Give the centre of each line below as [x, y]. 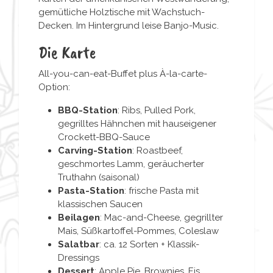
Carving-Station [95, 150]
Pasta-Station [91, 190]
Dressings [79, 257]
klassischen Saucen [100, 204]
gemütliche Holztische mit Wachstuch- [122, 12]
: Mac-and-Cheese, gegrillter [161, 217]
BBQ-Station [88, 110]
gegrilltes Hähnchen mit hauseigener [137, 123]
